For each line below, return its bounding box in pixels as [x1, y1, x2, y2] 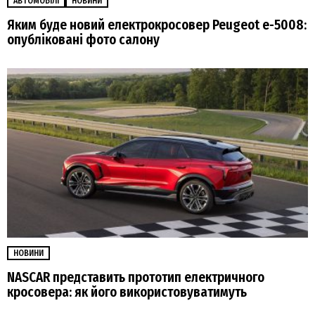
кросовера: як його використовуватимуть [7, 284, 247, 301]
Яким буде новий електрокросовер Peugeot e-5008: [7, 16, 307, 33]
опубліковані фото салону [7, 31, 160, 48]
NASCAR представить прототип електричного [7, 269, 264, 286]
